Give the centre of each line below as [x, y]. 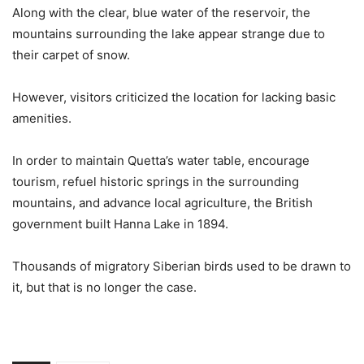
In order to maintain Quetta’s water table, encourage [161, 161]
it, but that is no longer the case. [104, 288]
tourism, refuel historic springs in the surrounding [156, 182]
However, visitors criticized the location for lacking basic [174, 97]
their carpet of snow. [71, 55]
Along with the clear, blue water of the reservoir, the [161, 13]
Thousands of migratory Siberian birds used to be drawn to [182, 266]
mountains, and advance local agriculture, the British [162, 203]
